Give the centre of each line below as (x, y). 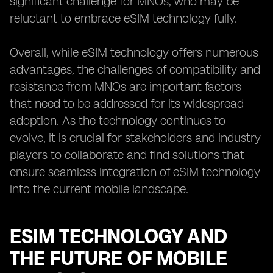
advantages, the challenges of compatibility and (135, 69)
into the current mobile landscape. (99, 189)
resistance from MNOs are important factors (126, 87)
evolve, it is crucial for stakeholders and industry (135, 138)
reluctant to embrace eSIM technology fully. (123, 18)
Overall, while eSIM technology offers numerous (134, 52)
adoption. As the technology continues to (118, 121)
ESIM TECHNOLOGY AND (119, 236)
